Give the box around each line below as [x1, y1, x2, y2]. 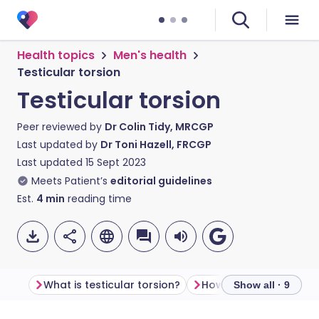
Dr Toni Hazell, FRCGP [100, 137, 211, 152]
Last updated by [17, 137, 100, 152]
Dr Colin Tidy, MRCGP [105, 120, 214, 134]
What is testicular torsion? [43, 278, 180, 292]
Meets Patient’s [31, 174, 108, 188]
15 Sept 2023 [85, 155, 146, 169]
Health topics [17, 47, 95, 63]
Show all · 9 [234, 279, 290, 291]
